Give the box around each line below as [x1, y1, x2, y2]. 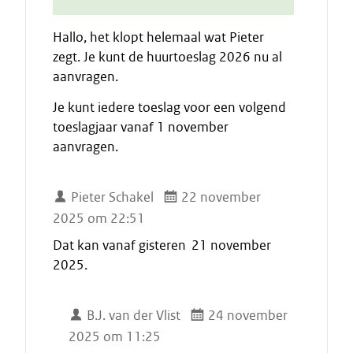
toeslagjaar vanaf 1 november [53, 118, 229, 136]
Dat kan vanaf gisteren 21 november [53, 236, 271, 254]
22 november [178, 188, 262, 206]
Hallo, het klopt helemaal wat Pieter [53, 28, 264, 46]
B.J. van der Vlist [84, 307, 181, 324]
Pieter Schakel [68, 188, 154, 206]
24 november [205, 307, 288, 324]
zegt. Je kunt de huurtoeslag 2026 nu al [53, 48, 282, 65]
